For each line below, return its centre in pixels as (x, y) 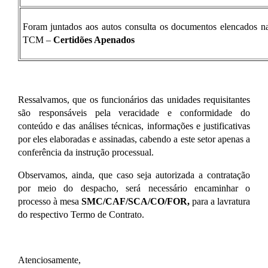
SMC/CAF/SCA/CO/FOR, (134, 201)
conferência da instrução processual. (86, 152)
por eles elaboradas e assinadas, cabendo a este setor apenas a (134, 139)
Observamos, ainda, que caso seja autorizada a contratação (134, 175)
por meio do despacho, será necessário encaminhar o (134, 188)
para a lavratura (220, 201)
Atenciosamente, (49, 260)
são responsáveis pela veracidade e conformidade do (134, 113)
